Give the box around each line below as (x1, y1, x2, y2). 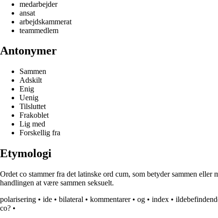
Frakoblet (19, 111, 49, 120)
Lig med (19, 120, 45, 128)
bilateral (59, 195, 83, 204)
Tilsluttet (19, 102, 46, 111)
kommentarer (90, 195, 130, 204)
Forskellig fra (19, 128, 60, 137)
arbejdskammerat (19, 17, 72, 26)
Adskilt (19, 76, 42, 85)
